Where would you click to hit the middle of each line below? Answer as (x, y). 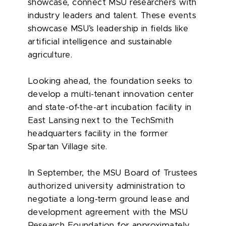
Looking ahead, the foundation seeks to (110, 81)
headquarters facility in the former (98, 133)
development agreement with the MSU (108, 212)
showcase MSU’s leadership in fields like (108, 29)
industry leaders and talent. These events (112, 15)
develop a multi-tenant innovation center (111, 94)
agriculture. (50, 55)
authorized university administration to (107, 186)
